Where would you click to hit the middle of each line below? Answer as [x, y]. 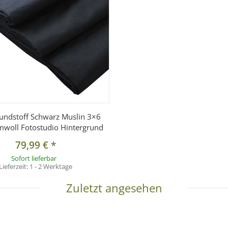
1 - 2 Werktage [51, 167]
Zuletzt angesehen [114, 188]
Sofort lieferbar [34, 159]
